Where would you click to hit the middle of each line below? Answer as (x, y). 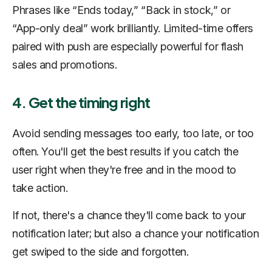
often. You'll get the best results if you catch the (125, 152)
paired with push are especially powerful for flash (128, 47)
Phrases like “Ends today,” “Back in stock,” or (121, 10)
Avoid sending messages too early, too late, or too (133, 134)
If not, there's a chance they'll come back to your (129, 216)
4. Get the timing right (81, 102)
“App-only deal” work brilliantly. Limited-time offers (133, 29)
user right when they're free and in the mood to (124, 170)
